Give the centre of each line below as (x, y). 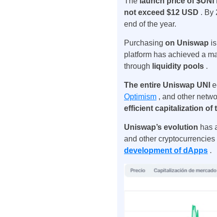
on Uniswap (188, 43)
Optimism (140, 97)
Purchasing (145, 43)
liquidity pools (179, 66)
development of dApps (166, 150)
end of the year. (150, 24)
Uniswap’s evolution (162, 127)
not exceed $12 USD (162, 12)
